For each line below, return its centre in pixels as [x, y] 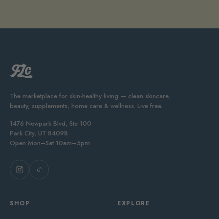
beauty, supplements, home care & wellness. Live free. [86, 106]
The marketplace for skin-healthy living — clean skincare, [90, 96]
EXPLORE [134, 203]
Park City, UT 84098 [39, 133]
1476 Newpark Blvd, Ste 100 [51, 123]
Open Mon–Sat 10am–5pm [50, 143]
